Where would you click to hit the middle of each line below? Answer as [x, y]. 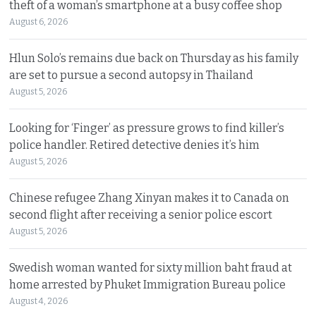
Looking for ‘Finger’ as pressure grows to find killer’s [147, 128]
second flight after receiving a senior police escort [141, 214]
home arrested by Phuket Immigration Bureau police [148, 284]
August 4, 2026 [39, 301]
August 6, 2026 [39, 22]
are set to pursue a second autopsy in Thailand [132, 75]
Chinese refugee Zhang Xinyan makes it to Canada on [150, 197]
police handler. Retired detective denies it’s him [135, 145]
